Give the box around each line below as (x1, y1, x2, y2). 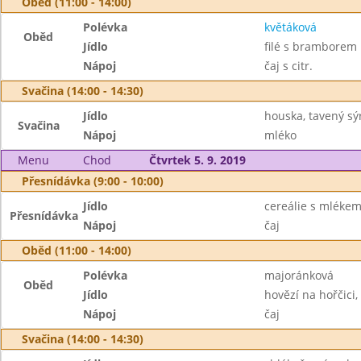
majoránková (263, 268, 334, 283)
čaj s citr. (263, 58, 313, 73)
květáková (263, 19, 317, 35)
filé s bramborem (263, 39, 357, 54)
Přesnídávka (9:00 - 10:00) (22, 173, 164, 189)
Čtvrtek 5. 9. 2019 (148, 152, 246, 168)
